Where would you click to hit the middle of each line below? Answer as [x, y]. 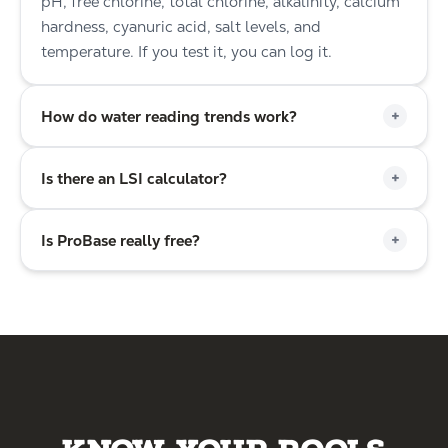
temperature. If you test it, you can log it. [186, 51]
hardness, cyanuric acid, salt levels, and [181, 26]
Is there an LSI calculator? [134, 178]
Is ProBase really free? [120, 240]
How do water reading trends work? [169, 116]
